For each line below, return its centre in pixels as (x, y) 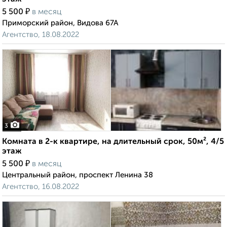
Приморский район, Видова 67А (60, 23)
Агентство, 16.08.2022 (41, 187)
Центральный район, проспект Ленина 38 (78, 175)
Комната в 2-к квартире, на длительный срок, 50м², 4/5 (113, 142)
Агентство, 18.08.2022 (41, 35)
